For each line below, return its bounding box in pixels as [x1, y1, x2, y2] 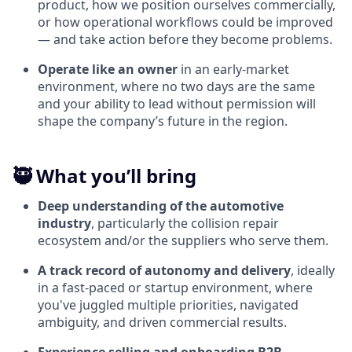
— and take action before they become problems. [38, 31, 332, 49]
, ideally [291, 262, 335, 280]
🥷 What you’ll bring [13, 163, 196, 189]
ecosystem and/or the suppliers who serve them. [38, 232, 328, 250]
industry [38, 214, 91, 233]
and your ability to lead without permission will [38, 95, 316, 113]
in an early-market [178, 60, 289, 79]
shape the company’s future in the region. [38, 112, 288, 130]
